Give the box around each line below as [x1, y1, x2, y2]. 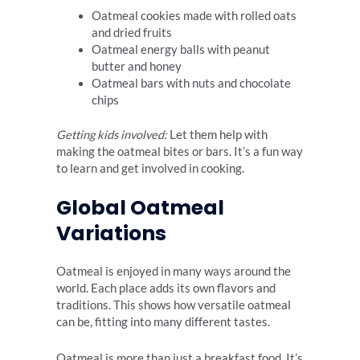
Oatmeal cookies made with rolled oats [91, 9, 297, 22]
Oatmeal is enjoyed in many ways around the [56, 264, 291, 279]
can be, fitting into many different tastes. [56, 315, 270, 329]
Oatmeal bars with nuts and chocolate [91, 76, 291, 90]
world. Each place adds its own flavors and [56, 281, 276, 296]
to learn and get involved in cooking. [56, 161, 244, 175]
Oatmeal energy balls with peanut [91, 43, 270, 56]
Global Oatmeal [56, 194, 224, 223]
